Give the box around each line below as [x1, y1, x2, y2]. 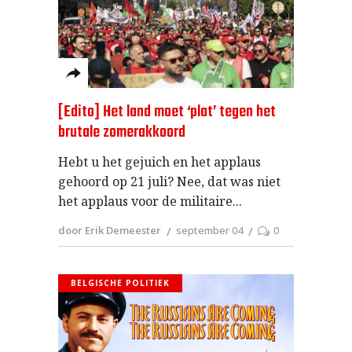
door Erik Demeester [58, 222, 161, 237]
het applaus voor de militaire [58, 192, 233, 210]
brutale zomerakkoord [58, 119, 185, 145]
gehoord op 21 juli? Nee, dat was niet [58, 172, 280, 190]
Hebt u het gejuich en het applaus [58, 152, 261, 170]
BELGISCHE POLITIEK [71, 277, 170, 288]
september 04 [176, 222, 243, 237]
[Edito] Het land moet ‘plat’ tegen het [58, 99, 276, 124]
